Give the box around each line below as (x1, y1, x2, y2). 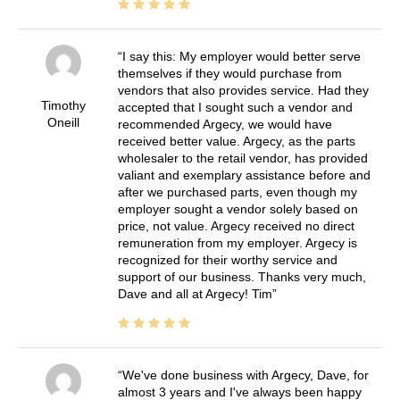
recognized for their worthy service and (117, 252, 337, 267)
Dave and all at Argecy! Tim (117, 286, 272, 301)
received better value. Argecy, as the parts (117, 133, 355, 148)
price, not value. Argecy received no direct (117, 218, 354, 233)
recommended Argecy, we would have (117, 116, 332, 131)
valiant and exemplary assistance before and (117, 167, 371, 182)
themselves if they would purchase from (117, 65, 342, 80)
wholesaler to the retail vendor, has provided (117, 150, 368, 165)
